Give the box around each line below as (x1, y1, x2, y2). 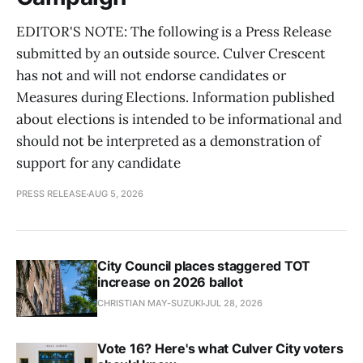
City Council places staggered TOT (97, 258, 311, 275)
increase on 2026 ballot (97, 274, 243, 291)
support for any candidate (16, 154, 181, 173)
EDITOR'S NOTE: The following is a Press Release (16, 23, 331, 41)
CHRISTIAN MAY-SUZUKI (97, 297, 203, 310)
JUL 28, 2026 (205, 297, 263, 310)
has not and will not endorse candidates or (16, 66, 286, 85)
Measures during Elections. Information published (16, 88, 335, 107)
